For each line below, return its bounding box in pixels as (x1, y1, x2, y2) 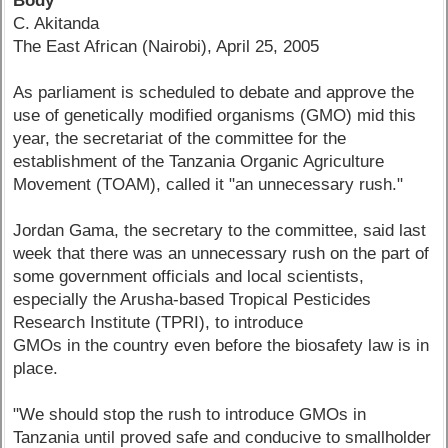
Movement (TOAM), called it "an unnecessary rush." (13, 175, 404, 195)
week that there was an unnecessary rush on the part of (13, 244, 430, 264)
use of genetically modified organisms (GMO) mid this (13, 106, 417, 126)
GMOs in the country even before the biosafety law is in (13, 336, 430, 356)
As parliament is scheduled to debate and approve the (13, 83, 415, 103)
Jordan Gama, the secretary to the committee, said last (13, 221, 427, 241)
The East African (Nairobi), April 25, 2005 (13, 37, 320, 57)
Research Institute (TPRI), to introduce (13, 313, 304, 333)
